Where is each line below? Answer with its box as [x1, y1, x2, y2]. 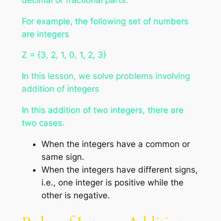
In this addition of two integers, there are [21, 105, 184, 115]
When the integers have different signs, [41, 164, 198, 175]
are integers [21, 29, 69, 39]
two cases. [21, 117, 65, 128]
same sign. [41, 151, 84, 162]
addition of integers [21, 84, 99, 94]
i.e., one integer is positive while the [41, 177, 184, 187]
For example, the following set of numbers [21, 16, 188, 26]
